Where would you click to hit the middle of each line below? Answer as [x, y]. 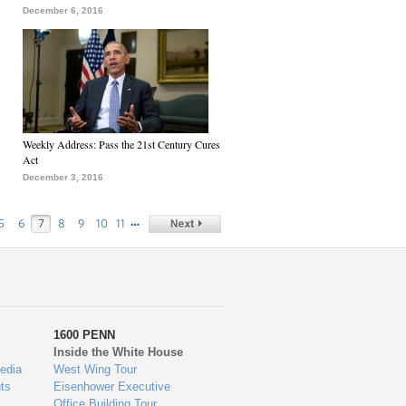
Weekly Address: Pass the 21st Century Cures [121, 144]
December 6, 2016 [63, 10]
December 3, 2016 [63, 177]
